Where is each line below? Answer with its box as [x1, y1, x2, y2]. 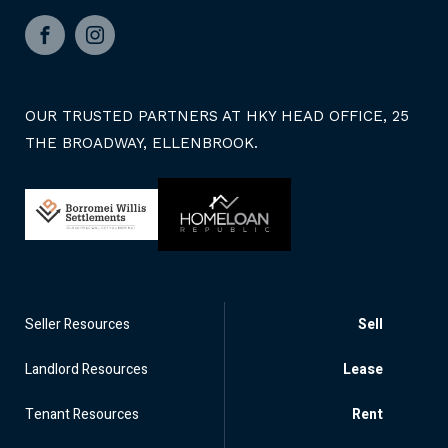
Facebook [44, 36, 105, 58]
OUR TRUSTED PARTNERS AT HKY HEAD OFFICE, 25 [25, 107, 409, 126]
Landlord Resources [25, 359, 148, 381]
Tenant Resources [25, 404, 139, 426]
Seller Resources [25, 314, 130, 336]
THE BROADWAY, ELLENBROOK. [25, 134, 258, 153]
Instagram [94, 36, 157, 58]
